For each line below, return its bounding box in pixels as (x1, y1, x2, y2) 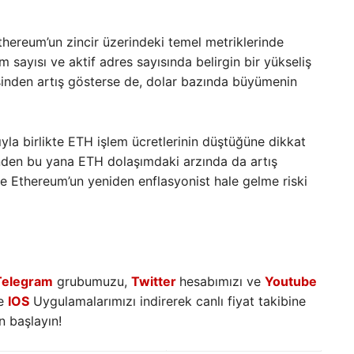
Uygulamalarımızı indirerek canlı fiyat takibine (28, 293, 306, 310)
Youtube (264, 273, 317, 290)
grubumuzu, (52, 273, 131, 290)
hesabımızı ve (179, 273, 265, 290)
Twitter (130, 273, 176, 290)
